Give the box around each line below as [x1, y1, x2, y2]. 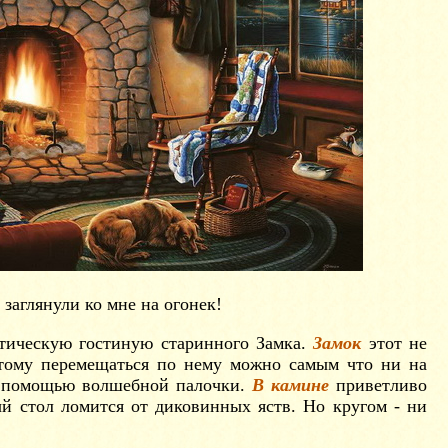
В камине [251, 375, 329, 395]
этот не [361, 333, 428, 353]
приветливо [328, 375, 428, 395]
